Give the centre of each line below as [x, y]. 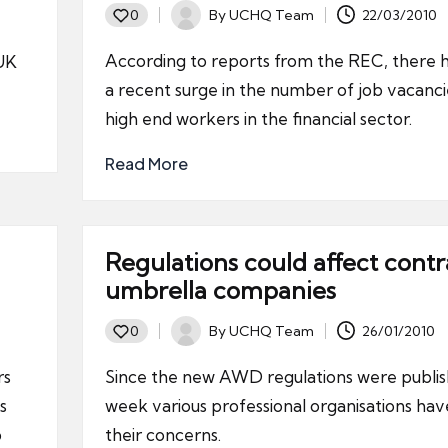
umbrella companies [220, 290]
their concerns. [162, 434]
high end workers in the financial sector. [258, 118]
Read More [146, 163]
